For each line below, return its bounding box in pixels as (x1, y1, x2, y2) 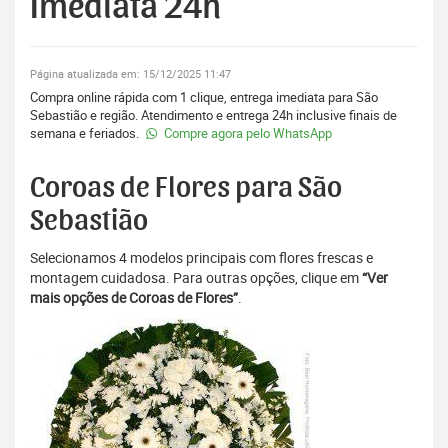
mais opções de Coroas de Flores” (30, 288, 238, 308)
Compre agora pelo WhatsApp (160, 124, 332, 143)
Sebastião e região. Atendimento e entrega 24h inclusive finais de (30, 106, 397, 125)
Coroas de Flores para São (30, 173, 342, 204)
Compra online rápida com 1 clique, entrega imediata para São (30, 88, 378, 107)
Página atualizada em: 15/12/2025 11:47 (30, 67, 231, 82)
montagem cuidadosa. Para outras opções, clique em (30, 268, 362, 288)
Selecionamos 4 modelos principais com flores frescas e (30, 248, 373, 268)
